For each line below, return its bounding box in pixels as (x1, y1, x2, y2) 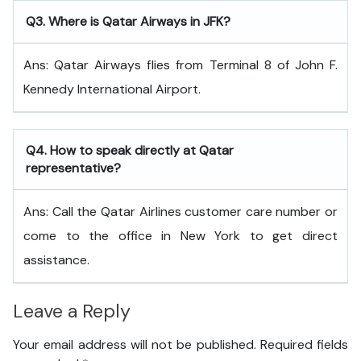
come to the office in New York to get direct (23, 227, 338, 244)
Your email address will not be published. (13, 336, 256, 354)
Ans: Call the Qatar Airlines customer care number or (23, 203, 338, 220)
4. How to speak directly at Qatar (35, 142, 234, 159)
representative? (26, 160, 121, 176)
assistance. (23, 251, 89, 268)
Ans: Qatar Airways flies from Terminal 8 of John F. (23, 56, 338, 73)
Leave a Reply (13, 299, 131, 323)
